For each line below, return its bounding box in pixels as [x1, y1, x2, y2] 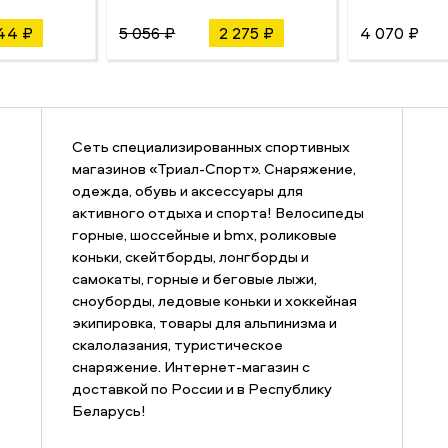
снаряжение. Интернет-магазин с [71, 356, 310, 378]
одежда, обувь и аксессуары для [71, 180, 303, 202]
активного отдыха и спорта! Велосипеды [71, 202, 364, 224]
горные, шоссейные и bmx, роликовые [71, 224, 337, 246]
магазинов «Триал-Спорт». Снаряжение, [71, 158, 356, 180]
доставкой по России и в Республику [71, 378, 332, 400]
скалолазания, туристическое [71, 334, 283, 356]
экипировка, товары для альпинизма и [71, 312, 337, 334]
